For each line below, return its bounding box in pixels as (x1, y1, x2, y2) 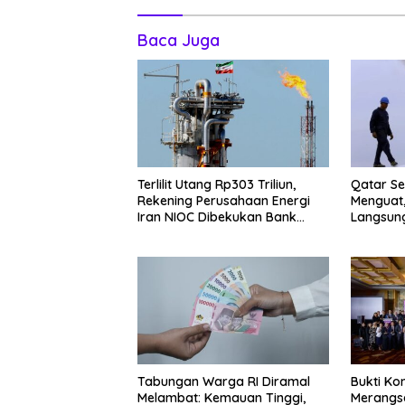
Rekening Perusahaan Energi (137, 193, 310, 210)
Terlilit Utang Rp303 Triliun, (137, 176, 296, 193)
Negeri (137, 225, 177, 242)
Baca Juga (137, 30, 220, 52)
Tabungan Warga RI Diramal (137, 373, 310, 391)
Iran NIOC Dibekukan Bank (137, 209, 297, 226)
